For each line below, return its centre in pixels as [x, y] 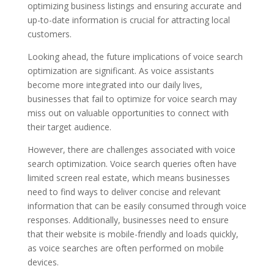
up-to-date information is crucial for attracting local [128, 20]
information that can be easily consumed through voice [137, 206]
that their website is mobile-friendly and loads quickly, [133, 234]
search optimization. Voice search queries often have [132, 164]
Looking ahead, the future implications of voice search [135, 57]
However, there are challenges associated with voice [131, 150]
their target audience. [69, 127]
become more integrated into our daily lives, [115, 85]
